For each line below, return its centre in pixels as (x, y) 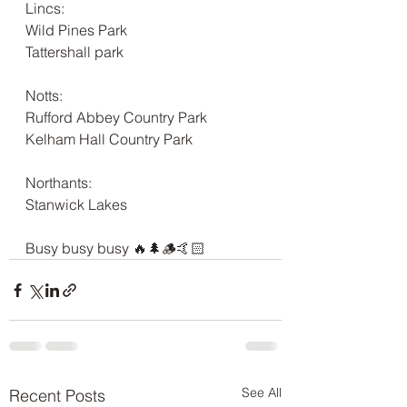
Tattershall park (74, 52)
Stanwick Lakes (76, 205)
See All (262, 393)
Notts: (44, 96)
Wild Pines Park (76, 30)
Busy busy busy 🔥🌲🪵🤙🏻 (115, 248)
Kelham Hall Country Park (109, 139)
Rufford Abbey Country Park (116, 118)
